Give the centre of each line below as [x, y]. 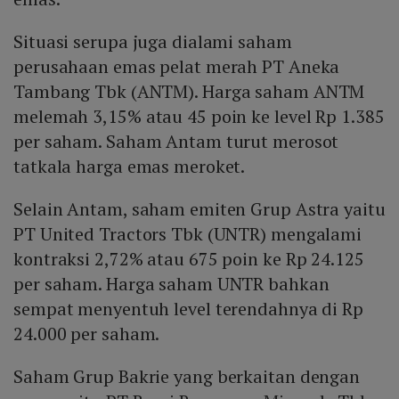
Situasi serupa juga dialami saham [153, 42]
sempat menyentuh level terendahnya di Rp [188, 309]
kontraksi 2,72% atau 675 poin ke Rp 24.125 [189, 259]
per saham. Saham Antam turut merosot [176, 142]
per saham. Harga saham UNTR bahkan [171, 284]
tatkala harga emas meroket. [130, 167]
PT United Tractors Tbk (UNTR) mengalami [188, 234]
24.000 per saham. [87, 334]
